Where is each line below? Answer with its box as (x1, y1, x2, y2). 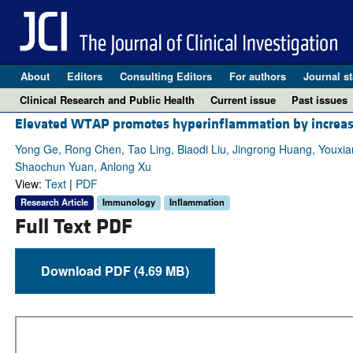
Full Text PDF (14, 213, 132, 240)
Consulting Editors (119, 69, 212, 84)
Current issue (210, 92, 276, 107)
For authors (229, 69, 286, 84)
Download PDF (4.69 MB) (133, 261, 189, 280)
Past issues (292, 92, 347, 107)
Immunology (102, 195, 155, 209)
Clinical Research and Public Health (20, 92, 195, 107)
